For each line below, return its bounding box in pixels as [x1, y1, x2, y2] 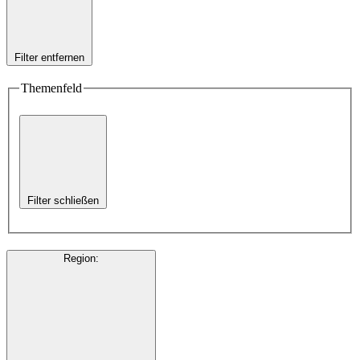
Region [63, 252, 96, 265]
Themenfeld [21, 80, 82, 95]
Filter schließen [27, 194, 99, 207]
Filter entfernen [14, 51, 84, 64]
